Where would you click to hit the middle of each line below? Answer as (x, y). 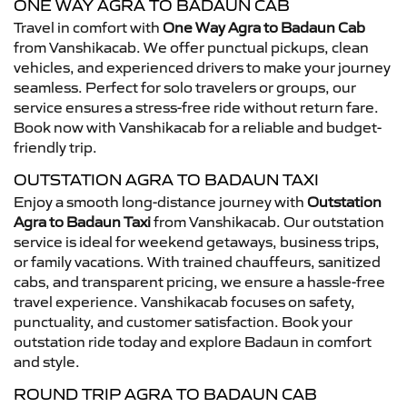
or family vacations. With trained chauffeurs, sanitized (197, 262)
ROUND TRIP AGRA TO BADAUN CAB (165, 394)
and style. (47, 362)
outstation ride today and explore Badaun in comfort (193, 342)
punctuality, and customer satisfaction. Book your (183, 322)
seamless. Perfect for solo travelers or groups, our (185, 87)
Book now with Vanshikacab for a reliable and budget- (198, 127)
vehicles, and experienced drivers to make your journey (202, 67)
